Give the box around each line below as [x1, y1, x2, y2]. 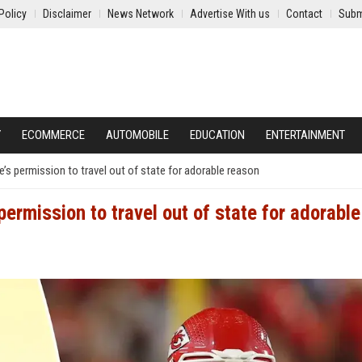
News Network [107, 7, 174, 20]
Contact [286, 7, 322, 20]
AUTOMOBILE [106, 128, 169, 142]
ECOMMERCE [22, 128, 85, 142]
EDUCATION [190, 128, 245, 142]
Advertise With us [190, 7, 270, 20]
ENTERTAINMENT [266, 128, 345, 142]
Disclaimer [43, 7, 91, 20]
